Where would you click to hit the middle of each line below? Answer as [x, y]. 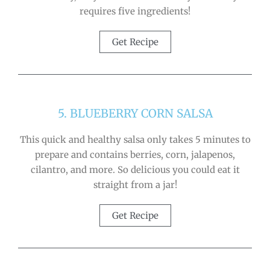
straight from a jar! [135, 184]
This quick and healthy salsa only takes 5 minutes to [135, 139]
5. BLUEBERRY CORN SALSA [135, 113]
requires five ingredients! [135, 11]
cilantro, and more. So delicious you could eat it [135, 169]
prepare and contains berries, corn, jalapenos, [135, 154]
